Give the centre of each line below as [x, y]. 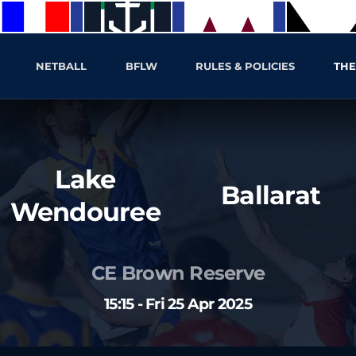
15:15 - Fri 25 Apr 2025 [178, 304]
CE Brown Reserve [178, 273]
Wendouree [85, 212]
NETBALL [62, 66]
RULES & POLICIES [246, 66]
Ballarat [271, 195]
